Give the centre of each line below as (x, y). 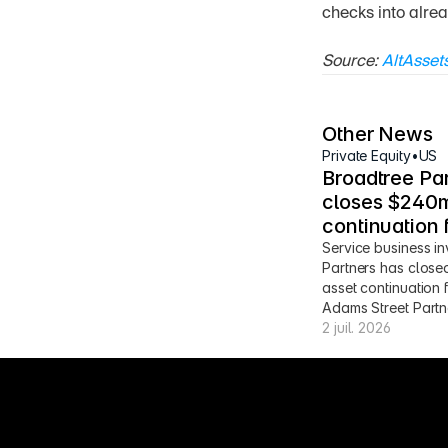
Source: (352, 62)
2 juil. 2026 (356, 327)
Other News (377, 134)
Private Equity (366, 155)
